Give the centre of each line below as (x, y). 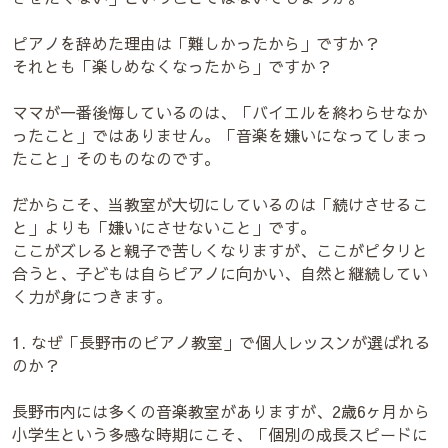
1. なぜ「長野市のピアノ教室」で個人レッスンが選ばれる (221, 342)
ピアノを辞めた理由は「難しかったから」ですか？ (196, 43)
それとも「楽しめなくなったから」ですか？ (172, 66)
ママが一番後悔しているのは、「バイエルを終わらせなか (220, 112)
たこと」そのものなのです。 (116, 158)
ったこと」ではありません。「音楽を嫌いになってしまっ (220, 135)
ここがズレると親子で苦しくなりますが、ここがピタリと (220, 250)
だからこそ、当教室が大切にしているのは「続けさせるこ (220, 204)
